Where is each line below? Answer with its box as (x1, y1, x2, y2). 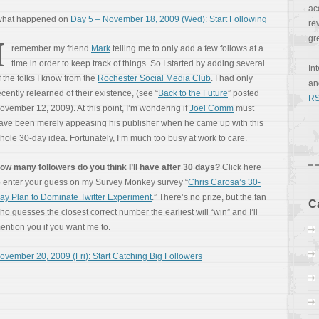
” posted (228, 88, 259, 98)
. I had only (211, 73, 253, 83)
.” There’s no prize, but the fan (152, 192, 266, 202)
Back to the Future (158, 88, 228, 98)
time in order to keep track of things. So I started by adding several (11, 58, 265, 68)
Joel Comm (189, 103, 234, 113)
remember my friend (11, 43, 91, 53)
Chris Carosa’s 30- (188, 177, 261, 187)
